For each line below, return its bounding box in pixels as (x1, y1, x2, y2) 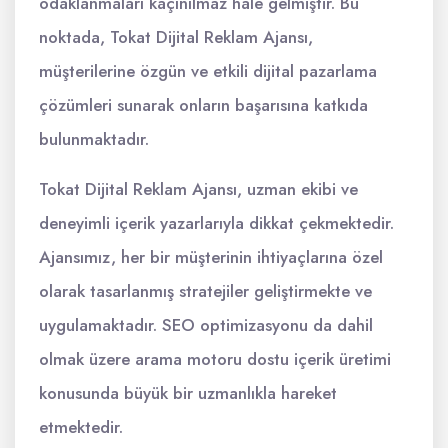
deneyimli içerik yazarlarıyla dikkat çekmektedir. (39, 211, 394, 235)
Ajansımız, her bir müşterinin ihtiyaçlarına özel (39, 245, 383, 269)
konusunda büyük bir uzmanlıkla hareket (39, 381, 337, 405)
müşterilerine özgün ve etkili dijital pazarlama (39, 59, 377, 83)
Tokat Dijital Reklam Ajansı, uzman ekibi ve (39, 177, 358, 201)
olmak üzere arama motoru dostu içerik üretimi (39, 347, 391, 371)
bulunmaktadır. (39, 127, 149, 151)
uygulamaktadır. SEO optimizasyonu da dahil (39, 313, 373, 337)
